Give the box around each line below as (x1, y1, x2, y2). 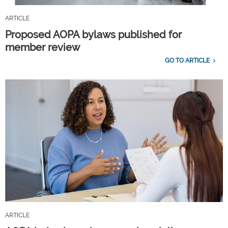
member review (5, 41, 80, 53)
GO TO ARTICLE (164, 56, 210, 64)
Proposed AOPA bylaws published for (5, 28, 182, 41)
